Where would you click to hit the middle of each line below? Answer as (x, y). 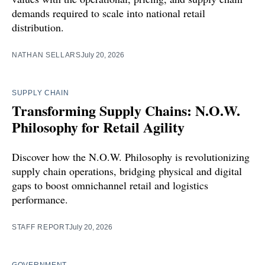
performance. (40, 199)
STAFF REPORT (41, 227)
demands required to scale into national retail (109, 13)
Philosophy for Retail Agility (98, 127)
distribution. (38, 27)
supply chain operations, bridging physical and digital (127, 171)
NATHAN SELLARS (46, 55)
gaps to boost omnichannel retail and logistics (110, 185)
